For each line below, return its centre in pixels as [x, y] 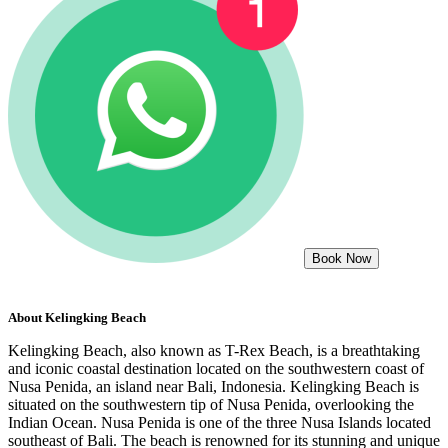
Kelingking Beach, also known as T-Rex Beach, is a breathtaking [214, 350]
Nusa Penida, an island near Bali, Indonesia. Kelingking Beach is [213, 386]
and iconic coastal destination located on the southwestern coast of [216, 368]
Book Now [341, 259]
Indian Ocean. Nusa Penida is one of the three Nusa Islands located [219, 422]
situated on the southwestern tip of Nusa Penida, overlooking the [211, 404]
